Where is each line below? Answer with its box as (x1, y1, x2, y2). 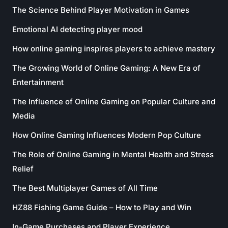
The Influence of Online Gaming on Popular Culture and (12, 97, 215, 106)
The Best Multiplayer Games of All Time (12, 183, 158, 193)
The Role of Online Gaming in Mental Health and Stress (12, 150, 214, 159)
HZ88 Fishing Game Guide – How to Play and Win (12, 203, 191, 212)
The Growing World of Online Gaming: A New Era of (12, 63, 201, 73)
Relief (12, 164, 34, 174)
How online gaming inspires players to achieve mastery (12, 44, 215, 53)
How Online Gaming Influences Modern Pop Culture (12, 130, 201, 140)
